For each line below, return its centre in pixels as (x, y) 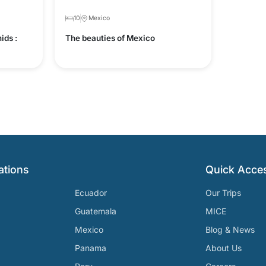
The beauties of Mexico (110, 38)
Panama (91, 248)
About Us (224, 248)
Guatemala (96, 211)
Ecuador (91, 193)
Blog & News (230, 229)
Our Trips (223, 193)
